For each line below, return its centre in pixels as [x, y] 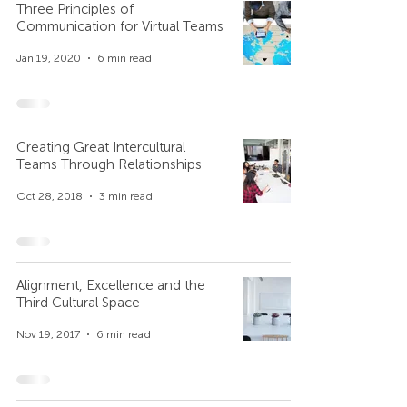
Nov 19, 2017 [48, 334]
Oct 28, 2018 [50, 196]
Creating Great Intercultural [101, 147]
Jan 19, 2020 [49, 58]
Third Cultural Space [78, 303]
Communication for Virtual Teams [120, 26]
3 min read [126, 196]
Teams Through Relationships [109, 164]
